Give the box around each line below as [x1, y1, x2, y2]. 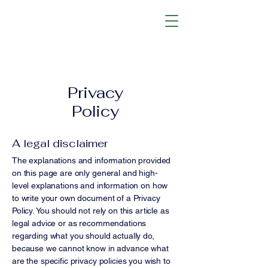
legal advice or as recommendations [12, 218, 147, 228]
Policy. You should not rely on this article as [12, 206, 169, 215]
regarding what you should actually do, [12, 231, 154, 240]
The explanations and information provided [12, 156, 171, 165]
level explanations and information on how [12, 181, 168, 190]
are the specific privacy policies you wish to [12, 256, 170, 266]
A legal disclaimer [12, 136, 108, 150]
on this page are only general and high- [12, 168, 158, 178]
